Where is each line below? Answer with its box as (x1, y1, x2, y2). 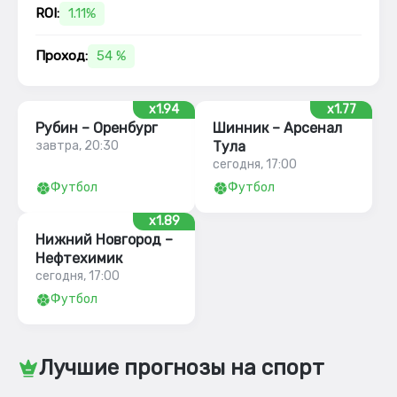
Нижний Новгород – (35, 231, 173, 248)
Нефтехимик (35, 250, 122, 267)
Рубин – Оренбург (35, 120, 158, 136)
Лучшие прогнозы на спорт (39, 355, 324, 380)
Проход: (35, 48, 88, 64)
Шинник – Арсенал (213, 120, 342, 136)
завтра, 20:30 (35, 138, 119, 153)
